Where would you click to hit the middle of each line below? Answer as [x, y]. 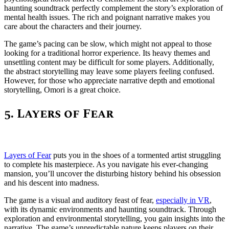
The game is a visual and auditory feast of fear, [80, 200]
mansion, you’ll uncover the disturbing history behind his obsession [112, 173]
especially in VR [183, 200]
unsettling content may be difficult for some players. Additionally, [109, 62]
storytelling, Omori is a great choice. [62, 90]
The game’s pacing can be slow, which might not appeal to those [108, 44]
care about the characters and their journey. [73, 27]
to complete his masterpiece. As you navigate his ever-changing [106, 164]
